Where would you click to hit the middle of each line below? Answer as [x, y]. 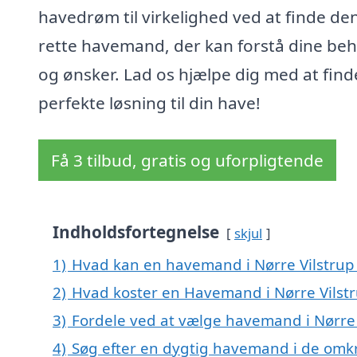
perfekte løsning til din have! [149, 103]
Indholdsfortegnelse [136, 232]
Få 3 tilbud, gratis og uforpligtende [187, 161]
